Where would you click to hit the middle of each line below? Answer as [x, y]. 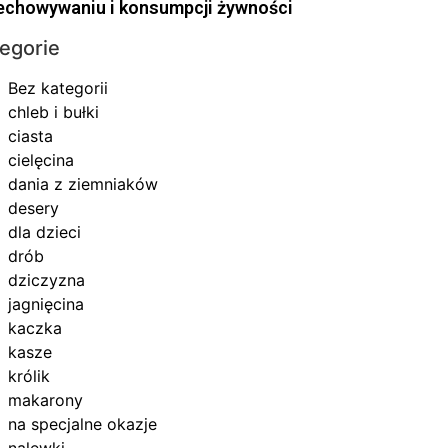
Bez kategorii [58, 87]
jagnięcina [46, 303]
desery [34, 207]
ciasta [31, 135]
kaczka [35, 327]
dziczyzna [47, 279]
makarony [46, 399]
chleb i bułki [54, 111]
